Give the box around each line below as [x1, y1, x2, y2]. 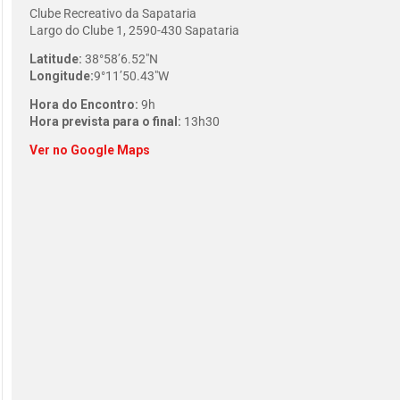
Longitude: [29, 69, 94, 83]
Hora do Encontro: [29, 97, 138, 112]
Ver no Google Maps [29, 143, 150, 157]
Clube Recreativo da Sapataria [29, 6, 196, 21]
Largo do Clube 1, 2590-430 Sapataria [29, 23, 239, 37]
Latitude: [29, 52, 82, 66]
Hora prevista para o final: [29, 114, 181, 129]
